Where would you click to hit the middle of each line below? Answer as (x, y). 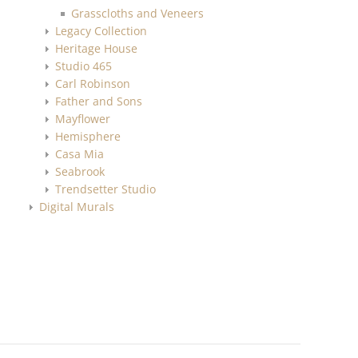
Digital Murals (77, 206)
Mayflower (83, 118)
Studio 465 (84, 66)
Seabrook (80, 171)
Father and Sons (99, 101)
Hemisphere (88, 136)
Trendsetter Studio (106, 189)
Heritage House (97, 48)
